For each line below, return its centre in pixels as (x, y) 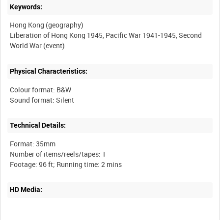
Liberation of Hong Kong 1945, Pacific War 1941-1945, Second (106, 35)
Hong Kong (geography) (47, 25)
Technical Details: (38, 125)
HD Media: (26, 190)
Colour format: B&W (41, 89)
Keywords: (26, 7)
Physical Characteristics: (49, 71)
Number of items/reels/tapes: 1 (58, 154)
